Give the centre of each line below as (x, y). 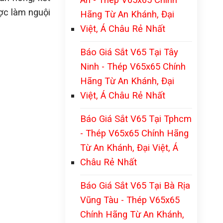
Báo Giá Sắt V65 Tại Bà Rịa (135, 185)
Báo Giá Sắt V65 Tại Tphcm (136, 119)
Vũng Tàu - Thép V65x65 (130, 200)
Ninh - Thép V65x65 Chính (133, 66)
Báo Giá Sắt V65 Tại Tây (129, 52)
